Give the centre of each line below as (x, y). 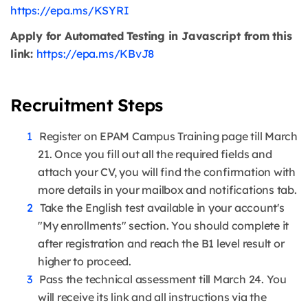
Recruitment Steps (87, 105)
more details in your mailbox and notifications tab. (167, 190)
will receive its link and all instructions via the (152, 297)
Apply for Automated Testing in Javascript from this (151, 36)
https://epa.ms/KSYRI (70, 11)
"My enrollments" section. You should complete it (164, 226)
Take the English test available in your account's (162, 208)
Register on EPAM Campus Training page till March (168, 136)
